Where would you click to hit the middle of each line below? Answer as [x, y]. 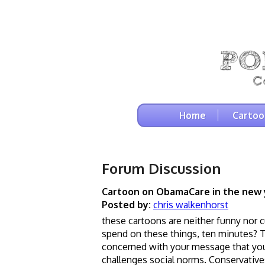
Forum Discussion [161, 168]
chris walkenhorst [191, 204]
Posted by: [126, 204]
